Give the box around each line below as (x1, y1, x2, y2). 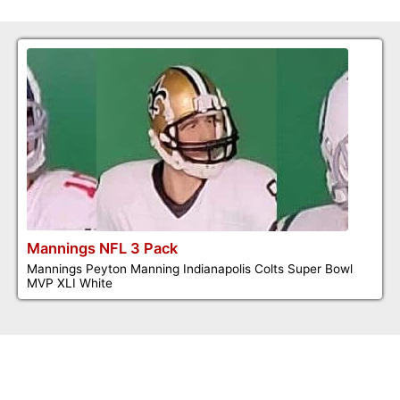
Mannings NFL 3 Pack (27, 238, 178, 257)
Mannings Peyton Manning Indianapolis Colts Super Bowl (27, 261, 353, 276)
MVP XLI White (27, 275, 112, 290)
